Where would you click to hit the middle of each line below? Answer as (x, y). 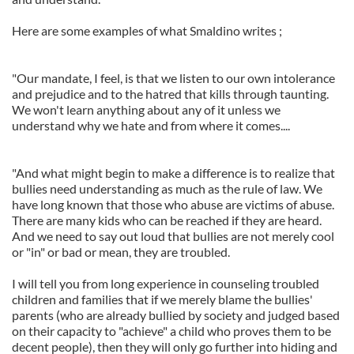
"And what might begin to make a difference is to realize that (173, 173)
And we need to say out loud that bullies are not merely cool (173, 236)
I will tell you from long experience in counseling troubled (166, 283)
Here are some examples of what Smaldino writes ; (147, 30)
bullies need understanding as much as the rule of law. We (167, 188)
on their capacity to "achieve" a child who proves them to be (171, 331)
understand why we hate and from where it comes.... (151, 125)
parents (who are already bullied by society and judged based (176, 315)
